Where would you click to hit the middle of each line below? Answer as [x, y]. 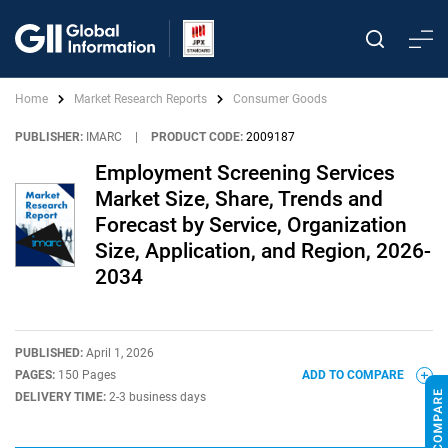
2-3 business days [157, 397]
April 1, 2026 [120, 353]
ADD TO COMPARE [354, 375]
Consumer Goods [280, 99]
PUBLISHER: [49, 137]
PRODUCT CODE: [197, 137]
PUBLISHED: [50, 353]
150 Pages [87, 375]
